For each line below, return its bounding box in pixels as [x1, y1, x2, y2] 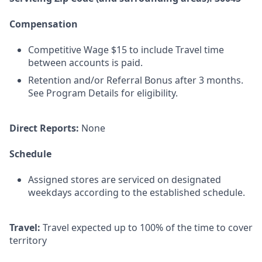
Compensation [9, 18, 78, 30]
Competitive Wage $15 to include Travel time [28, 43, 224, 56]
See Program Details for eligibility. [28, 87, 178, 99]
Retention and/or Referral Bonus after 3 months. [28, 74, 243, 87]
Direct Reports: [9, 122, 79, 135]
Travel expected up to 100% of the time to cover [40, 221, 253, 234]
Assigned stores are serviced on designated [28, 173, 221, 186]
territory [9, 234, 47, 247]
